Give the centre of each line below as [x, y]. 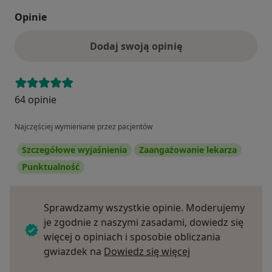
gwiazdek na [74, 252]
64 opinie [36, 100]
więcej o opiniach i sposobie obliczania [132, 237]
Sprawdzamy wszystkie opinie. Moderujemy [144, 208]
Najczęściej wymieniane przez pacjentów [83, 127]
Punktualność [51, 167]
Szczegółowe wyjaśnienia [74, 150]
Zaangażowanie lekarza [188, 150]
